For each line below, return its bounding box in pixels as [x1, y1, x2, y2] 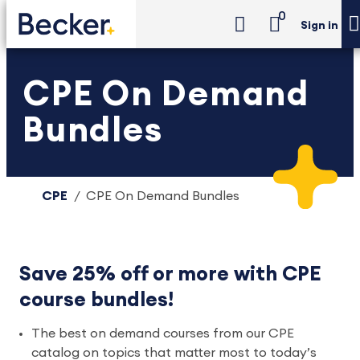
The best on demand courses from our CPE [31, 327, 294, 341]
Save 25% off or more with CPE [19, 264, 321, 284]
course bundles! [19, 290, 174, 310]
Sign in [301, 20, 338, 32]
